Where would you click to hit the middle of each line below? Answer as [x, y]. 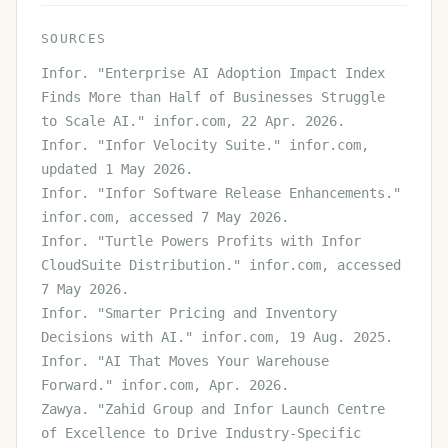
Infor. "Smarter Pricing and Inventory [189, 313]
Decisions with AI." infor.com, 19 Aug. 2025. [217, 337]
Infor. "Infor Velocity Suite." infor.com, [205, 145]
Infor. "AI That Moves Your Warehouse [185, 361]
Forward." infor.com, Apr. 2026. [165, 385]
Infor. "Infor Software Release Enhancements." [221, 193]
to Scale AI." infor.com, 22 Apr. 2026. [193, 121]
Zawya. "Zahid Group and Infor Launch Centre [213, 409]
